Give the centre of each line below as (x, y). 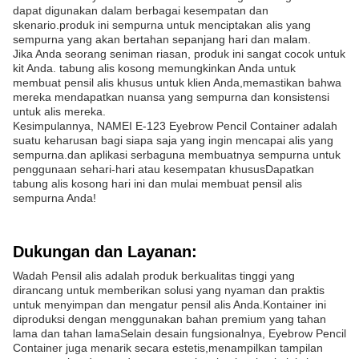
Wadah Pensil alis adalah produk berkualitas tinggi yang (154, 276)
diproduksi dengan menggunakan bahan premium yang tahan (169, 319)
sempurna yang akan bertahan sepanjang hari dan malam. (162, 39)
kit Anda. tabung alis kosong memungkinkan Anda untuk (154, 68)
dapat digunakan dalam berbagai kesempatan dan (141, 10)
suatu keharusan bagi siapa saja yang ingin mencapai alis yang (173, 140)
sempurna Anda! (54, 198)
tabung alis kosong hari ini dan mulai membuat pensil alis (157, 184)
